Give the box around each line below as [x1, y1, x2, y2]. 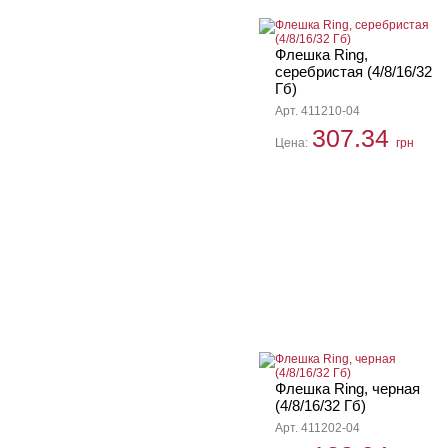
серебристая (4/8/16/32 [275, 63, 432, 80]
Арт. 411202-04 [275, 421, 360, 435]
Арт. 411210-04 [275, 104, 360, 118]
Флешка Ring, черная [275, 380, 420, 397]
